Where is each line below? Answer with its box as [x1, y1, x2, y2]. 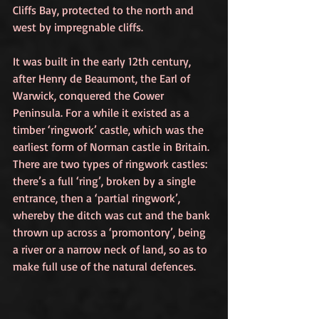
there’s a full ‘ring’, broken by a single [13, 174, 199, 189]
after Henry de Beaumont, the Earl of [13, 71, 193, 86]
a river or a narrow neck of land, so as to [13, 242, 210, 257]
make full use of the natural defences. [13, 259, 199, 274]
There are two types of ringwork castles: [13, 157, 210, 172]
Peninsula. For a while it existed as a [13, 105, 192, 120]
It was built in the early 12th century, [13, 54, 194, 69]
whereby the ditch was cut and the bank [13, 208, 213, 223]
